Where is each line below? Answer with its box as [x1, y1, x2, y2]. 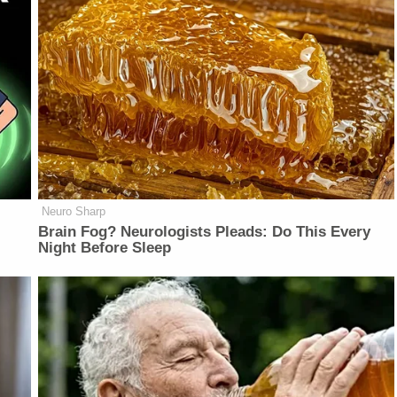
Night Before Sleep [38, 238, 172, 256]
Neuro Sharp [42, 204, 106, 218]
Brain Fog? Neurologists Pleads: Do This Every [38, 222, 371, 240]
